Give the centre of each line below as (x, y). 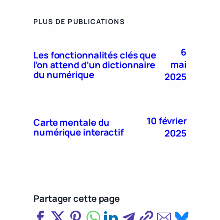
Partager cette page (77, 198)
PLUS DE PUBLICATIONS (79, 22)
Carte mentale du (71, 122)
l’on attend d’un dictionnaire (95, 65)
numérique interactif (79, 132)
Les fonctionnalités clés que (95, 55)
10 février (166, 121)
